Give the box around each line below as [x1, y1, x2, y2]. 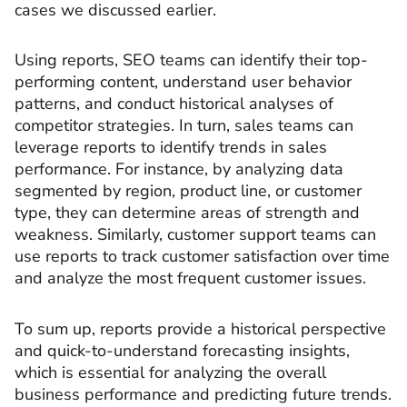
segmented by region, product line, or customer [15, 180, 362, 202]
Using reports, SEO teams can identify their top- [15, 49, 368, 71]
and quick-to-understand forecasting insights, [15, 339, 350, 362]
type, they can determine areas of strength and [15, 202, 360, 223]
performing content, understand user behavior [15, 71, 352, 93]
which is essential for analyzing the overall [15, 361, 326, 383]
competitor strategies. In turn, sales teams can [15, 114, 353, 136]
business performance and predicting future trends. [15, 382, 392, 405]
